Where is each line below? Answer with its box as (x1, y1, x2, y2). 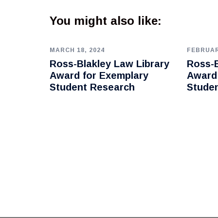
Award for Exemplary (50, 70, 148, 81)
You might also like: (50, 14, 162, 28)
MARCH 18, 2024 (50, 47, 105, 54)
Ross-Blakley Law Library (50, 58, 169, 70)
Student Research (50, 82, 135, 93)
